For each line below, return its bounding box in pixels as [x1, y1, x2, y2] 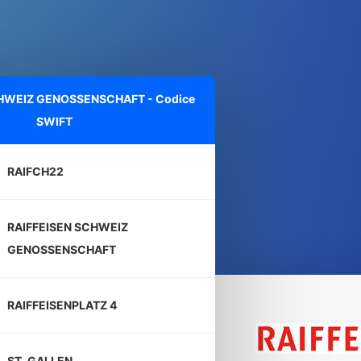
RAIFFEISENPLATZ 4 [7, 298, 117, 312]
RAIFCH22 [7, 164, 64, 178]
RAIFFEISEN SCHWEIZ [7, 220, 128, 234]
